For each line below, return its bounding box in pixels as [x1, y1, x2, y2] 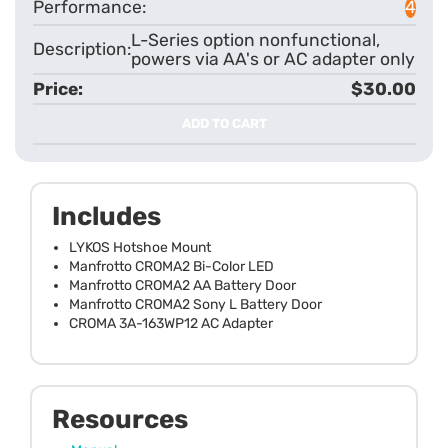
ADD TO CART [181, 115, 267, 131]
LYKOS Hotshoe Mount [69, 239, 211, 257]
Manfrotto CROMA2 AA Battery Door [69, 277, 296, 295]
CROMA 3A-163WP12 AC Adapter [69, 315, 273, 333]
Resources [52, 404, 188, 436]
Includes [52, 201, 161, 233]
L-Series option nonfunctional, [130, 29, 380, 50]
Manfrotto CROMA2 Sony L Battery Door [69, 296, 322, 314]
